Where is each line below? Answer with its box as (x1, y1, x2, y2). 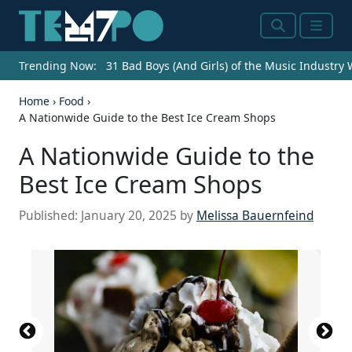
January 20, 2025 (81, 207, 177, 225)
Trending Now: (19, 58, 97, 74)
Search (270, 25, 315, 45)
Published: (19, 207, 81, 225)
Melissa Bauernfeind (196, 207, 313, 225)
